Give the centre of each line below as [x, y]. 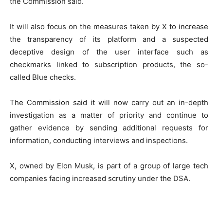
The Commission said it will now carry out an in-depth [109, 103]
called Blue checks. [43, 77]
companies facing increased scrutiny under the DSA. [100, 179]
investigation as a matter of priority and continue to [109, 115]
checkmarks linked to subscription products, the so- [109, 65]
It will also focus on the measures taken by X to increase [109, 27]
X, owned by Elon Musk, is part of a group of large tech [109, 166]
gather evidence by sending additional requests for [109, 128]
